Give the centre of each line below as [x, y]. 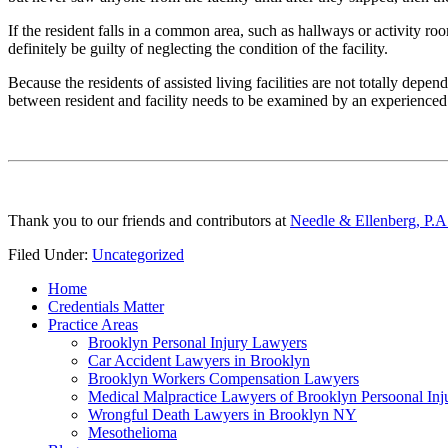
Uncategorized [138, 254]
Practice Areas [93, 324]
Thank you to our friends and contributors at [149, 220]
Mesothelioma [132, 432]
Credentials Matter [106, 306]
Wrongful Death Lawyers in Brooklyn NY [222, 414]
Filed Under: [50, 254]
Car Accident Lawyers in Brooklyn [199, 360]
